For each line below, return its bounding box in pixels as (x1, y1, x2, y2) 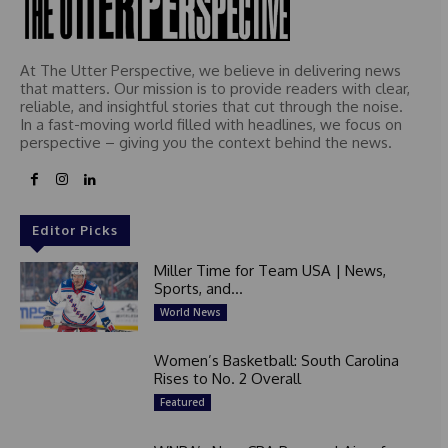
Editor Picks (32, 221, 118, 238)
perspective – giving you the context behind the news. (20, 132, 392, 152)
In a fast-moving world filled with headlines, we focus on (20, 114, 402, 134)
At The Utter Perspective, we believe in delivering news (20, 60, 401, 80)
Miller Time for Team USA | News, (153, 260, 386, 280)
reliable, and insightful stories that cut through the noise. (20, 96, 403, 116)
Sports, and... (153, 278, 243, 298)
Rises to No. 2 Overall (153, 369, 301, 389)
